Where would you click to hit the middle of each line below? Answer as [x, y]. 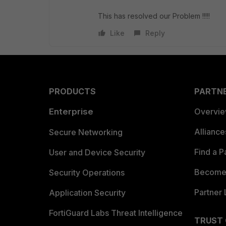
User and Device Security [97, 152]
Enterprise [71, 111]
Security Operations [87, 173]
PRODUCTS [72, 91]
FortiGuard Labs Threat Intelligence [116, 213]
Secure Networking [86, 132]
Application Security [87, 193]
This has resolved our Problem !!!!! [154, 16]
